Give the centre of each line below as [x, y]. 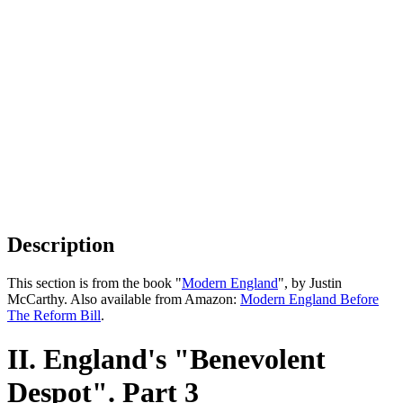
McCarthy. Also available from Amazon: [124, 299]
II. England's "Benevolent [166, 359]
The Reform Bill [54, 315]
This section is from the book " [94, 282]
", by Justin [310, 282]
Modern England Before [309, 299]
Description [61, 244]
